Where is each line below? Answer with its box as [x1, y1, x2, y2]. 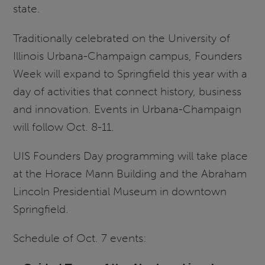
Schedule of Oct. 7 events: [13, 231, 147, 245]
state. [13, 2, 41, 16]
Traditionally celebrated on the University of [13, 31, 231, 45]
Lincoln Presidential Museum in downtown [13, 185, 227, 199]
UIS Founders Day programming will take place [13, 149, 248, 163]
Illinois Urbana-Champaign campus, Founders [13, 49, 243, 63]
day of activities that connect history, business [13, 84, 242, 98]
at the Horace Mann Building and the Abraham [13, 167, 247, 181]
